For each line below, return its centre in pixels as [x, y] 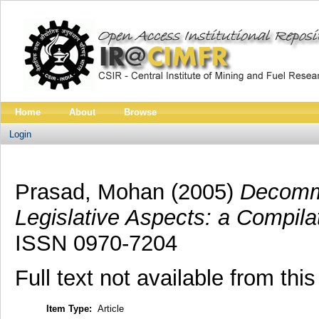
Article [110, 309]
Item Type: [69, 309]
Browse [140, 112]
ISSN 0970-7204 [96, 243]
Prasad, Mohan [89, 192]
